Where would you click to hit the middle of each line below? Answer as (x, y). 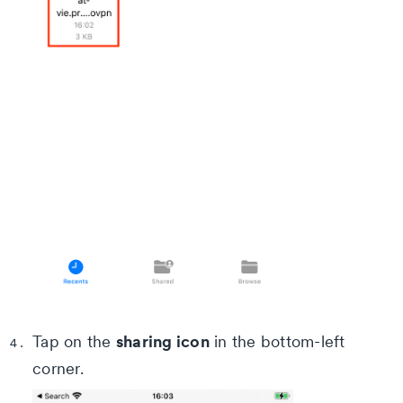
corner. (58, 368)
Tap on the (74, 341)
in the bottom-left (277, 341)
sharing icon (162, 340)
